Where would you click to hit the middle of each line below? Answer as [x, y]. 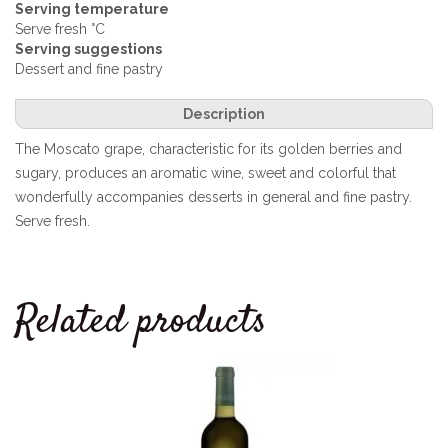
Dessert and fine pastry [89, 69]
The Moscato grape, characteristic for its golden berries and [208, 149]
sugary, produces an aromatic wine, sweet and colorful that [205, 173]
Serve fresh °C [60, 29]
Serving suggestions [88, 49]
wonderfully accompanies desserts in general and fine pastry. [213, 197]
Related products [141, 322]
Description [224, 114]
